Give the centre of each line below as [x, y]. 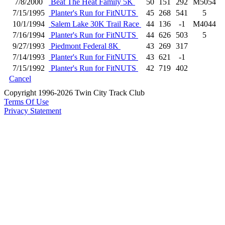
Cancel [20, 79]
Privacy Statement [33, 111]
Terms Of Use [26, 102]
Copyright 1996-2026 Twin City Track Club [74, 93]
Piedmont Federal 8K [85, 46]
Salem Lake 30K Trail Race [95, 24]
